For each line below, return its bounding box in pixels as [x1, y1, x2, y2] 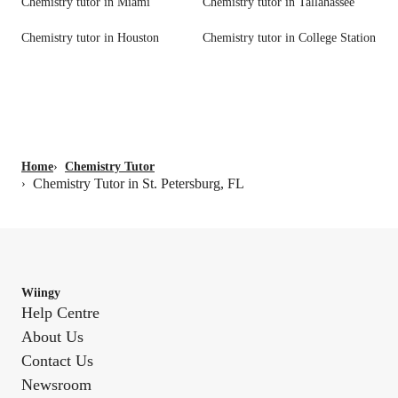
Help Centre [21, 304, 99, 322]
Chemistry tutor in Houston [21, 31, 159, 45]
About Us [21, 328, 84, 346]
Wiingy [21, 286, 60, 300]
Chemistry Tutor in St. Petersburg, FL [33, 176, 244, 192]
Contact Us [21, 352, 93, 370]
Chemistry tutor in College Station [203, 31, 376, 45]
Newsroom [21, 376, 92, 394]
